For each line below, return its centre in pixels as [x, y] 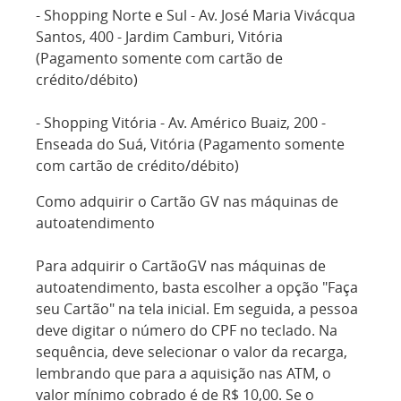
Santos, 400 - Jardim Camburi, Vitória [159, 37]
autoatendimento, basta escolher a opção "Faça [197, 287]
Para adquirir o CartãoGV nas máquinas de [181, 266]
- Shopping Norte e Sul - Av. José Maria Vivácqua [196, 15]
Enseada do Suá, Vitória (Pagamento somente [190, 144]
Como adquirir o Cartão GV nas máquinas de [187, 201]
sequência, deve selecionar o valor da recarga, [192, 352]
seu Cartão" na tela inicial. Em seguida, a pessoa [197, 309]
